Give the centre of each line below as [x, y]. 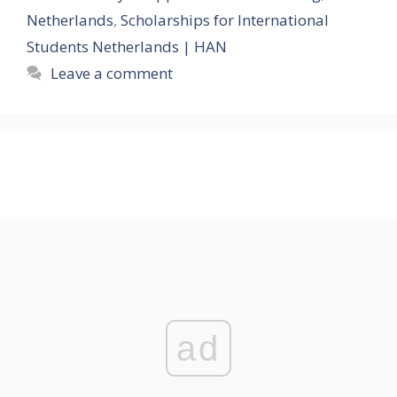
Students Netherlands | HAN [127, 46]
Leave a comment [112, 73]
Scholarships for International [225, 19]
